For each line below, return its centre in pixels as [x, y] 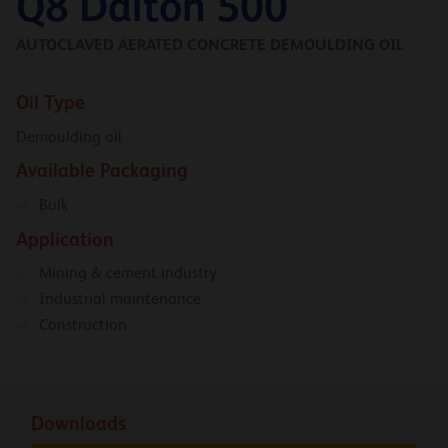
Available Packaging [102, 171]
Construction [83, 325]
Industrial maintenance [120, 299]
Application [65, 239]
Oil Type [50, 103]
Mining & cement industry [128, 273]
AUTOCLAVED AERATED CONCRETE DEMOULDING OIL [210, 44]
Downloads [78, 423]
